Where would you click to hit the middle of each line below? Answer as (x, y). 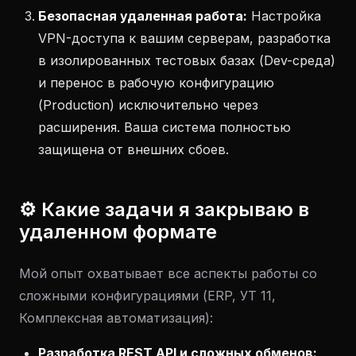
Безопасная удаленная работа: (143, 16)
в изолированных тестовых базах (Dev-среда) (187, 60)
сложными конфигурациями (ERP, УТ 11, (147, 296)
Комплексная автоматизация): (116, 318)
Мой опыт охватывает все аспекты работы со (168, 273)
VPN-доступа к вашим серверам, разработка (184, 38)
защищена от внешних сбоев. (133, 149)
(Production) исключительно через (148, 105)
